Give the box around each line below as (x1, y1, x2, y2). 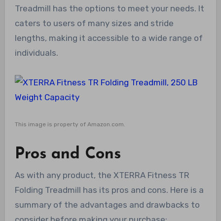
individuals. (14, 47, 58, 58)
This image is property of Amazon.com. (14, 120, 125, 128)
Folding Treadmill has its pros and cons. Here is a (14, 185, 204, 195)
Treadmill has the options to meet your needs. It (14, 3, 204, 13)
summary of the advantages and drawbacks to (14, 200, 200, 210)
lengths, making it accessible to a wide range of (14, 33, 203, 43)
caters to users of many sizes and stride (14, 18, 174, 28)
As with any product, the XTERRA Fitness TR (14, 170, 189, 181)
